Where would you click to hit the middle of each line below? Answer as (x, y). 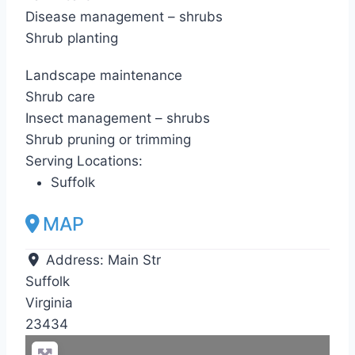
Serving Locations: (84, 161)
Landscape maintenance (104, 76)
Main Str (135, 260)
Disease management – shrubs (124, 17)
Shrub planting (72, 38)
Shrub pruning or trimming (108, 140)
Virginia (49, 303)
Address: (77, 260)
